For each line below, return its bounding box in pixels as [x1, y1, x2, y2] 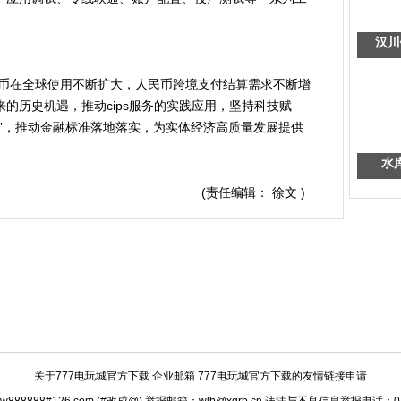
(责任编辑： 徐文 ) [201, 185, 305, 200]
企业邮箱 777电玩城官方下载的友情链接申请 [149, 370, 367, 382]
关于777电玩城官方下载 [34, 370, 149, 382]
